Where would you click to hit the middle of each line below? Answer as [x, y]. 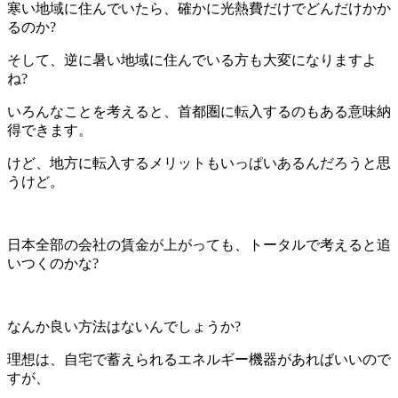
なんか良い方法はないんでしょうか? [124, 326]
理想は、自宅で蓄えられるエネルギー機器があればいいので [199, 359]
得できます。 [50, 130]
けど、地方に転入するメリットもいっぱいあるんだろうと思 [199, 163]
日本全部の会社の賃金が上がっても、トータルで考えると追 [199, 244]
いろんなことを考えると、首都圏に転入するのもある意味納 [199, 111]
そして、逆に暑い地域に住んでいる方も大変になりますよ [192, 60]
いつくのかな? [53, 263]
